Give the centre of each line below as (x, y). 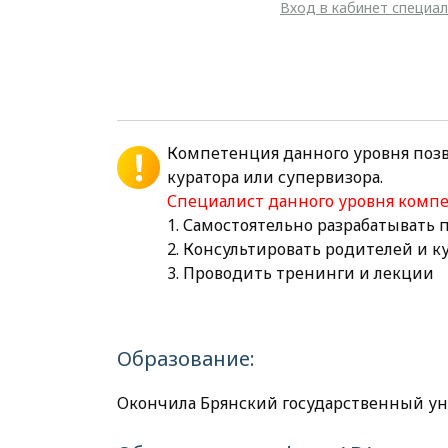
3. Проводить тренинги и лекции (300, 273)
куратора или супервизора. (275, 177)
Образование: (186, 358)
